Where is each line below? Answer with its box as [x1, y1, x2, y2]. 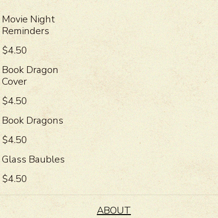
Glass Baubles [1, 152, 65, 166]
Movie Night [1, 12, 55, 26]
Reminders [1, 24, 49, 37]
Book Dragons [1, 113, 63, 127]
